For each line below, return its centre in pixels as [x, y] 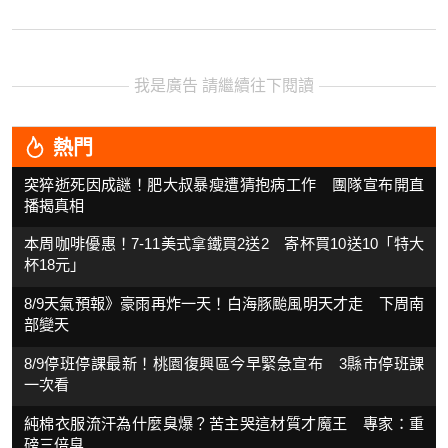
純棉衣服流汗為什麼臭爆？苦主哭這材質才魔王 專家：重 [224, 423]
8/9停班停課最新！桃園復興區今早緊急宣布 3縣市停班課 [224, 363]
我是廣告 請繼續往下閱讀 [224, 86]
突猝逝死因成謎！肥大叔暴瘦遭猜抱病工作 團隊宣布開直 [224, 184]
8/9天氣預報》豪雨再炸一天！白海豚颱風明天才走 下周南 [224, 304]
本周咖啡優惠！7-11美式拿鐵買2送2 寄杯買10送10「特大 [224, 244]
